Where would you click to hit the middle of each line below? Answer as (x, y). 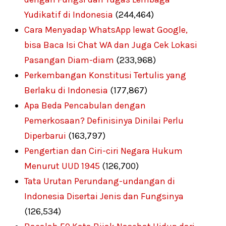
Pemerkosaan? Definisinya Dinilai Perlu (104, 121)
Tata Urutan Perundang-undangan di (100, 181)
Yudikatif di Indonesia (69, 15)
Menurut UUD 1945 (62, 166)
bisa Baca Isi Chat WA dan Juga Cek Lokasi (111, 45)
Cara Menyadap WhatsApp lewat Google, (106, 30)
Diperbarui (45, 136)
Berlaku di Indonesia (66, 91)
